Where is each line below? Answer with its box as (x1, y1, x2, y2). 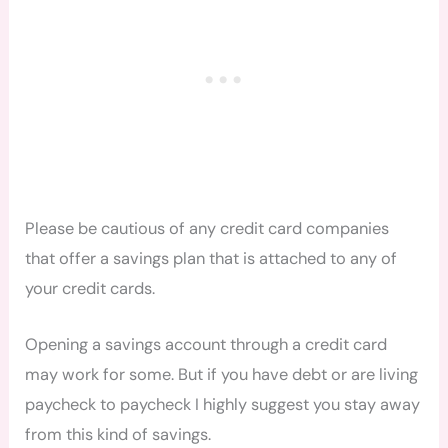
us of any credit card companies (148, 217, 390, 239)
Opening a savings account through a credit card (25, 333, 388, 355)
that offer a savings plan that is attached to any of (25, 247, 398, 269)
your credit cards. (25, 277, 156, 299)
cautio (101, 217, 149, 239)
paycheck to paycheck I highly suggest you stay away (25, 393, 421, 415)
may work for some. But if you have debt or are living (25, 363, 419, 385)
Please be (25, 217, 102, 239)
